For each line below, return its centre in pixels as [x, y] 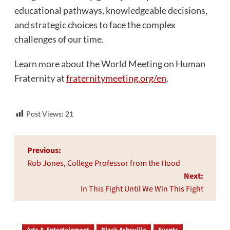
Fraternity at [40, 78]
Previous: [44, 151]
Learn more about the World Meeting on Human [110, 63]
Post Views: [45, 113]
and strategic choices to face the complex [95, 24]
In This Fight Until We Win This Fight [142, 189]
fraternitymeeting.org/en [116, 78]
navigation [50, 165]
